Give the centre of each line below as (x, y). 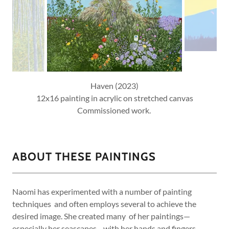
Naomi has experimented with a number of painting (102, 191)
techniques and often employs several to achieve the (104, 204)
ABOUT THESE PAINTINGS (84, 157)
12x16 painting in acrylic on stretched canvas (114, 98)
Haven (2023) (114, 86)
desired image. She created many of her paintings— (101, 216)
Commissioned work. (114, 110)
